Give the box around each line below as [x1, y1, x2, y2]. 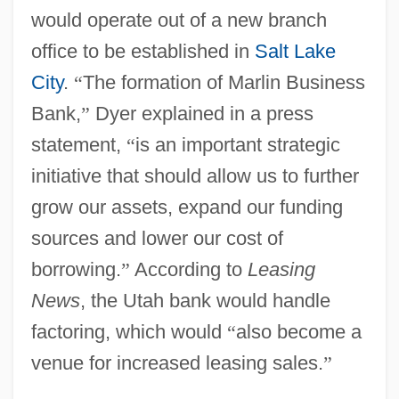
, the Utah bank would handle [79, 289, 330, 312]
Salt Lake [254, 39, 336, 62]
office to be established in [30, 39, 255, 62]
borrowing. [30, 257, 121, 281]
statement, [30, 133, 126, 156]
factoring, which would [30, 320, 227, 343]
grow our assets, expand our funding [30, 195, 343, 218]
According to [129, 257, 248, 281]
